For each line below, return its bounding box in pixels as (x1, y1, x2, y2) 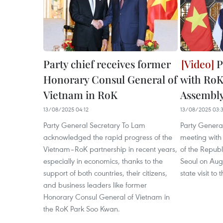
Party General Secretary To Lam (43, 119, 145, 130)
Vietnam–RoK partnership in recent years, (43, 143, 177, 154)
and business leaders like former (43, 179, 147, 190)
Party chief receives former (43, 56, 171, 71)
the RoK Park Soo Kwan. (43, 203, 120, 214)
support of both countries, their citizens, (43, 167, 167, 178)
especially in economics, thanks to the (43, 155, 163, 166)
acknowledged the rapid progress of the (43, 131, 172, 142)
